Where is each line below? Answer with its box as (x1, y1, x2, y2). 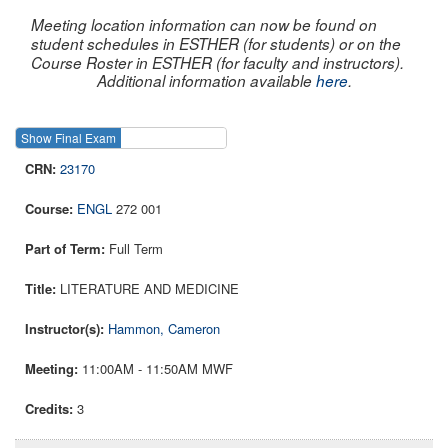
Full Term (109, 239, 163, 259)
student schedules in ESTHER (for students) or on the (31, 32, 401, 54)
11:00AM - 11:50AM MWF (82, 359, 233, 379)
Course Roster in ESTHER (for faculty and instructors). (31, 51, 404, 73)
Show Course (241, 129, 316, 147)
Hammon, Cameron (108, 319, 220, 339)
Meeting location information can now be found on (31, 13, 377, 35)
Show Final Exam (21, 129, 116, 147)
